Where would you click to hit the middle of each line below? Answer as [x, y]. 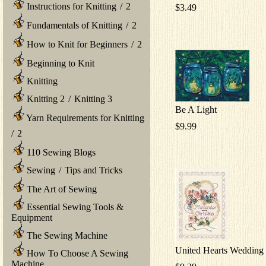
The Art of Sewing [61, 189]
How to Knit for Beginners [76, 44]
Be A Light [196, 109]
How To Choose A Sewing [76, 253]
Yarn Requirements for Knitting [84, 118]
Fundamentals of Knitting [73, 25]
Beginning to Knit [59, 63]
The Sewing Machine [66, 235]
